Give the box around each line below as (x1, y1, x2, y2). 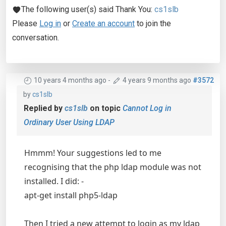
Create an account (72, 19, 135, 28)
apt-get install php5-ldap (24, 190, 118, 201)
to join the (135, 19, 171, 28)
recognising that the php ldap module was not (24, 161, 201, 173)
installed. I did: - (24, 176, 84, 187)
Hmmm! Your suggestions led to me (24, 147, 161, 158)
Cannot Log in (123, 103, 172, 113)
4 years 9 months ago (123, 76, 191, 84)
